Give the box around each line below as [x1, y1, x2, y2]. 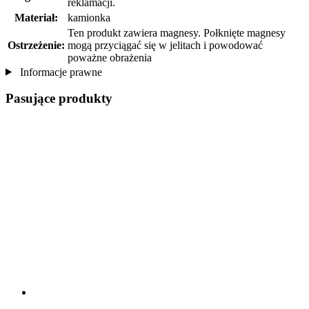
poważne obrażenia [68, 51, 152, 63]
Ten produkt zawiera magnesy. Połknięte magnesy [68, 26, 286, 39]
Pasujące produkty [6, 91, 112, 106]
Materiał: [14, 11, 58, 23]
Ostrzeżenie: [8, 39, 65, 51]
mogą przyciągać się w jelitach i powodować [68, 39, 263, 51]
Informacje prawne [17, 66, 102, 78]
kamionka [68, 11, 110, 23]
